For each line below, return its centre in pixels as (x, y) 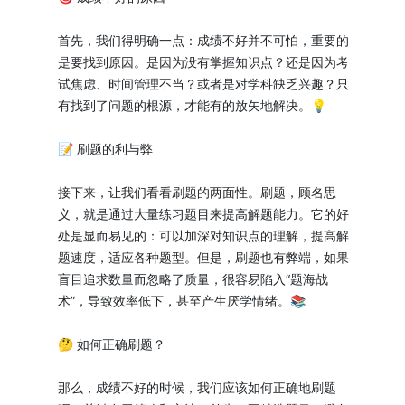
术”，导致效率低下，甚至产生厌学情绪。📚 (182, 301)
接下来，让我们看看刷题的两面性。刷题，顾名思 (197, 192)
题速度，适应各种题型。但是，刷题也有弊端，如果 (203, 257)
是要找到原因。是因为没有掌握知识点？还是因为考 (203, 62)
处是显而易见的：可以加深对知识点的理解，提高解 (203, 235)
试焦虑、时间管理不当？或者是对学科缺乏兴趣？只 (203, 84)
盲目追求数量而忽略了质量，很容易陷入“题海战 (193, 279)
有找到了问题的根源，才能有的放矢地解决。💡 (192, 105)
